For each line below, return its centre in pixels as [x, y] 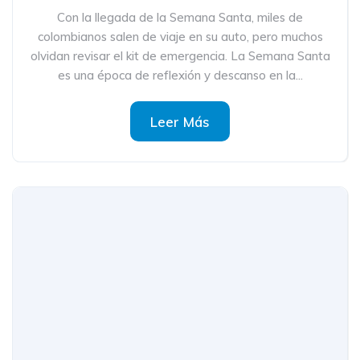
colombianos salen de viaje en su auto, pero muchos [180, 37]
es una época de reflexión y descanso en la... [180, 75]
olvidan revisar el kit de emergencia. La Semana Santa [180, 56]
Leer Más [180, 122]
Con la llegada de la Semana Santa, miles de [180, 17]
